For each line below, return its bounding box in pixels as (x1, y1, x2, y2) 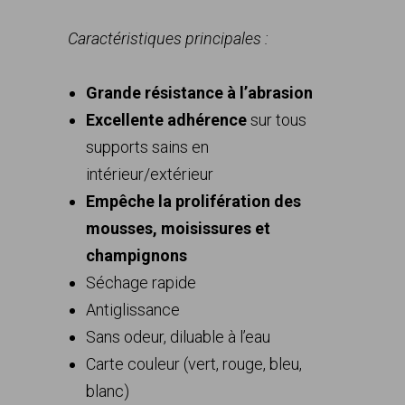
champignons (86, 246, 187, 265)
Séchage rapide (86, 273, 196, 292)
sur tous (247, 110, 306, 129)
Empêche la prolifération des (86, 192, 301, 211)
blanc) (86, 381, 129, 400)
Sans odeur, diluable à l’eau (86, 327, 270, 346)
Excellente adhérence (86, 110, 247, 129)
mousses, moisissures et (86, 219, 270, 238)
